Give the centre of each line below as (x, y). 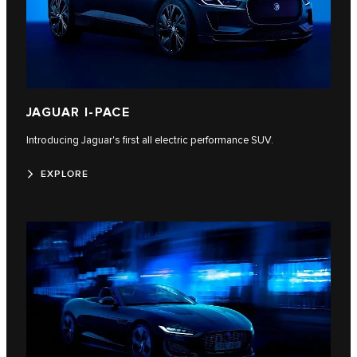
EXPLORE (65, 174)
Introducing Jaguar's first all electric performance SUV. (150, 140)
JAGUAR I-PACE (78, 112)
